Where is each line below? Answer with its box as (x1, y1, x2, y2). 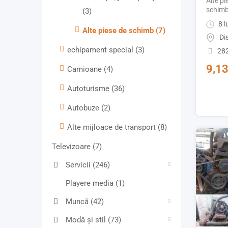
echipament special (67, 45, 135, 55)
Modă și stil (66, 215, 108, 225)
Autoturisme (67, 84, 111, 94)
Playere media (66, 179, 116, 188)
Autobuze (67, 103, 101, 113)
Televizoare (52, 142, 93, 152)
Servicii (66, 160, 93, 170)
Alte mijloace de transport (67, 123, 158, 132)
